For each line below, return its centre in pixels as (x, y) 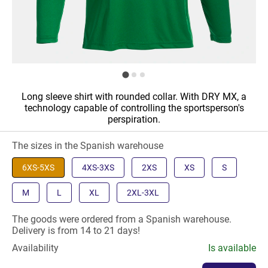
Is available (232, 248)
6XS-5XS (38, 167)
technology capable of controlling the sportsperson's (134, 108)
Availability (35, 248)
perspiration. (134, 119)
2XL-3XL (143, 193)
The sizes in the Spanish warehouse (88, 146)
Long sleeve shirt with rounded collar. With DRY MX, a (134, 97)
